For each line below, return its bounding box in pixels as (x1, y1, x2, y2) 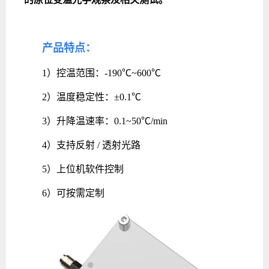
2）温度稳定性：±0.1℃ (42, 92, 141, 102)
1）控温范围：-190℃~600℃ (42, 68, 161, 78)
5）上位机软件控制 (42, 164, 124, 174)
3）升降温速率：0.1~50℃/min (42, 116, 168, 126)
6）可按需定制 (42, 188, 104, 198)
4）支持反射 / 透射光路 (42, 140, 141, 150)
